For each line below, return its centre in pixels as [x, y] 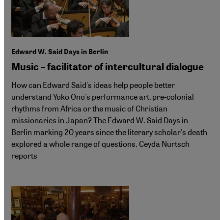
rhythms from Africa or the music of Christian [89, 109]
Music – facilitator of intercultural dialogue [108, 67]
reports [24, 156]
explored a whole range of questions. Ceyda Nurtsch [100, 144]
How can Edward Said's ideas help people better [93, 85]
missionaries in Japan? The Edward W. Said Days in [100, 120]
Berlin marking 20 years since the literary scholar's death [109, 132]
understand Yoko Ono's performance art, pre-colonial [103, 97]
